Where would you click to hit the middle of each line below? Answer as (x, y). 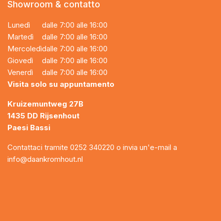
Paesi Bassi (29, 127)
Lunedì (19, 25)
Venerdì (20, 72)
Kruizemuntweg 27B (47, 104)
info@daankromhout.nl (45, 159)
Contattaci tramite (39, 147)
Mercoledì (25, 48)
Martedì (20, 37)
